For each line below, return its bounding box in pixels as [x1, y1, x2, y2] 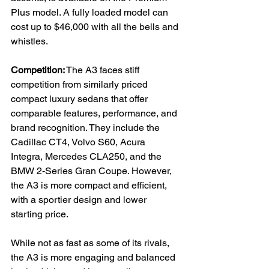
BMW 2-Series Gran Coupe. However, [11, 165, 174, 177]
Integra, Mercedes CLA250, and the [11, 151, 164, 162]
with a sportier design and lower [11, 194, 149, 205]
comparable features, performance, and [11, 107, 180, 119]
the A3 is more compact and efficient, [11, 180, 169, 191]
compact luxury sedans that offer [11, 93, 150, 104]
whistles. [11, 35, 48, 47]
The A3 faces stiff [65, 64, 142, 76]
